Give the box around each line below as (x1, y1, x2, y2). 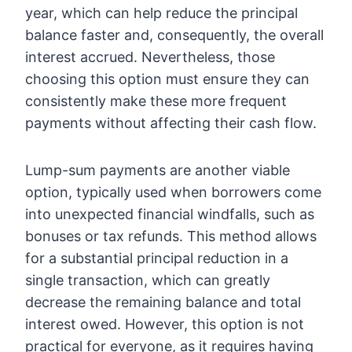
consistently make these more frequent (25, 93, 287, 110)
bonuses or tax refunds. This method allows (25, 228, 317, 245)
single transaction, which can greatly (25, 272, 270, 289)
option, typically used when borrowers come (25, 184, 321, 201)
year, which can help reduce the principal (25, 5, 298, 22)
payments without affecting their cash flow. (25, 115, 317, 132)
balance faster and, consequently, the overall (25, 27, 324, 44)
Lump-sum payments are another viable (25, 162, 290, 179)
